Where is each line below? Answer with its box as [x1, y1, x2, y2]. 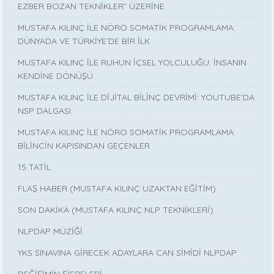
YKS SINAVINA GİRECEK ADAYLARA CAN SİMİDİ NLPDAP [18, 246, 237, 258]
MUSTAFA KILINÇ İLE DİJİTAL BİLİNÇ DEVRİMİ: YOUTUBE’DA [18, 91, 255, 103]
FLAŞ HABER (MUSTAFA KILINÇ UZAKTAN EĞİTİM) [18, 182, 217, 194]
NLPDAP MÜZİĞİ [18, 225, 83, 237]
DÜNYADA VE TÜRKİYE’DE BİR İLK [18, 35, 150, 46]
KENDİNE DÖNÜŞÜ [18, 70, 94, 81]
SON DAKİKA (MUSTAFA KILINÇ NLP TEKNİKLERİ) [18, 204, 214, 215]
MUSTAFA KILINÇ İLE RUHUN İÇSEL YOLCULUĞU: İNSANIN [18, 56, 247, 68]
